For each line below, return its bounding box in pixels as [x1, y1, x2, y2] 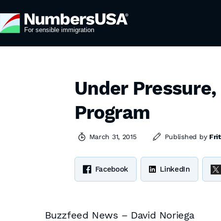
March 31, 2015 [89, 133, 137, 141]
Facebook [95, 165, 129, 174]
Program [74, 102, 150, 123]
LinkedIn [160, 165, 190, 174]
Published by [164, 133, 209, 141]
